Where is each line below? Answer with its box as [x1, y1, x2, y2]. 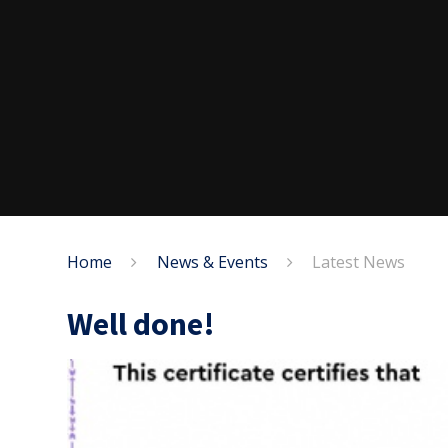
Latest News [311, 250, 405, 273]
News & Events [156, 250, 268, 273]
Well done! [67, 304, 216, 345]
